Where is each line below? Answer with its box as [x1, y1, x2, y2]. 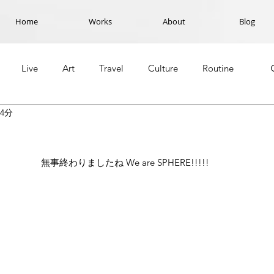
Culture [148, 62, 178, 74]
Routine [202, 62, 234, 74]
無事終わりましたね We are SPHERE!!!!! [40, 157, 209, 168]
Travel [99, 62, 124, 74]
